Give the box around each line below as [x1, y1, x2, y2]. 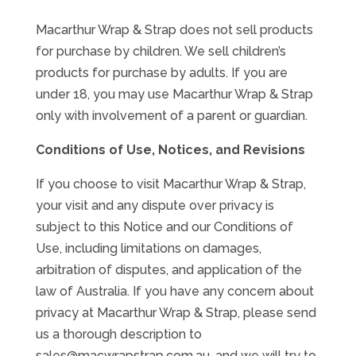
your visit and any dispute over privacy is [35, 198, 274, 213]
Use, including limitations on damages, [35, 241, 261, 256]
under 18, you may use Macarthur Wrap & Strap [35, 87, 313, 102]
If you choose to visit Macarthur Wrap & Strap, [35, 176, 306, 192]
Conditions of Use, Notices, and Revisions [35, 142, 305, 157]
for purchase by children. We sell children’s [35, 44, 286, 59]
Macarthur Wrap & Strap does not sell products [35, 22, 313, 37]
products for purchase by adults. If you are [35, 65, 288, 80]
